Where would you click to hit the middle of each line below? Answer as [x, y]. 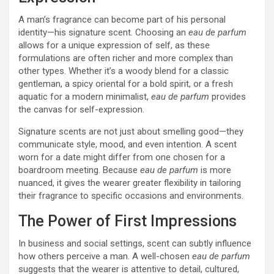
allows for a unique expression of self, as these [114, 45]
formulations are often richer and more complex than [126, 58]
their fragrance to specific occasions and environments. [131, 196]
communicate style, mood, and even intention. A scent [128, 144]
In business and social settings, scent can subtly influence [135, 243]
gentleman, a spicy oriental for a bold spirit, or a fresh [126, 84]
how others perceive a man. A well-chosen [105, 256]
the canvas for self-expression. [81, 109]
